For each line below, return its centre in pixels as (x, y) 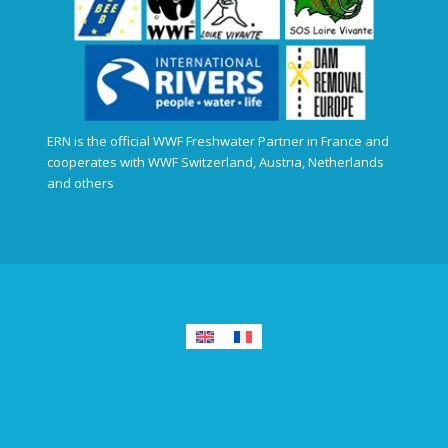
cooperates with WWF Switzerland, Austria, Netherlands (215, 162)
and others (80, 183)
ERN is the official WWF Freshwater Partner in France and (217, 141)
